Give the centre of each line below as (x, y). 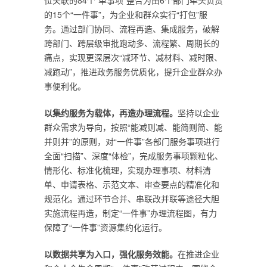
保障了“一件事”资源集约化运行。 (105, 227)
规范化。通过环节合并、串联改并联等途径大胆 (132, 198)
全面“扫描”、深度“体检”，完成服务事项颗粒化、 (133, 156)
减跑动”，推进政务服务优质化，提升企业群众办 (133, 72)
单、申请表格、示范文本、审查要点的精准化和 (132, 184)
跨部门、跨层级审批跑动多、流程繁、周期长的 (132, 43)
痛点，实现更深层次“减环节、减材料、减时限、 (133, 57)
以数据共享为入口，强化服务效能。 (111, 254)
